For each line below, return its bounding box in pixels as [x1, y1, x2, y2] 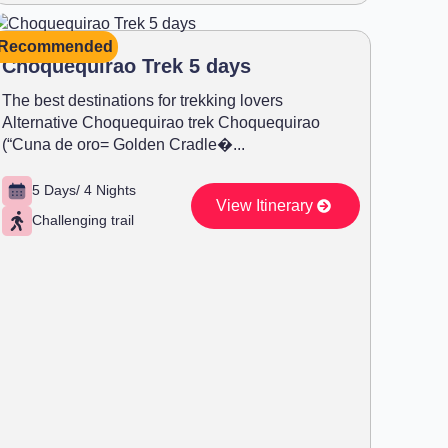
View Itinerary [215, 196, 313, 214]
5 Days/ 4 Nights [32, 182, 136, 199]
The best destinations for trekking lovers [2, 91, 283, 109]
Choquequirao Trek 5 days [2, 54, 251, 77]
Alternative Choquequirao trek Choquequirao [2, 113, 320, 131]
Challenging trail [32, 212, 134, 229]
